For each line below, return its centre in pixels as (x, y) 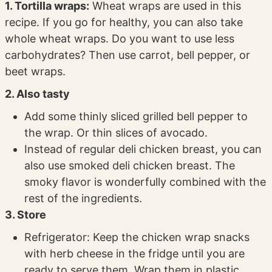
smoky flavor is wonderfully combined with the (145, 182)
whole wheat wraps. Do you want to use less (120, 39)
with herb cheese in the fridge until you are (135, 254)
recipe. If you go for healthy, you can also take (124, 22)
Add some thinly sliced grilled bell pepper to (136, 117)
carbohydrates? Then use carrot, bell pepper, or (128, 55)
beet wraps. (36, 72)
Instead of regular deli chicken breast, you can (143, 149)
